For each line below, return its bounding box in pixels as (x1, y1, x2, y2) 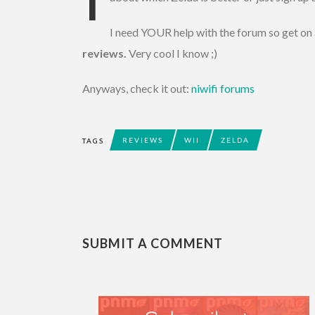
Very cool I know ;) (129, 46, 217, 60)
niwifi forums (191, 82, 255, 96)
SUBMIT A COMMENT (82, 236, 223, 252)
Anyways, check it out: (82, 82, 191, 96)
